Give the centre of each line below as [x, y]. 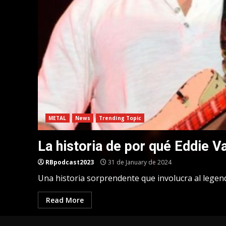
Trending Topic [120, 118]
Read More [65, 200]
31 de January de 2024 [139, 162]
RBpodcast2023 [70, 162]
